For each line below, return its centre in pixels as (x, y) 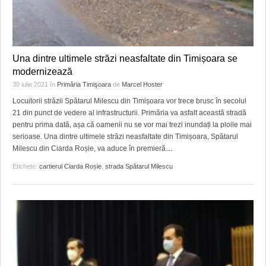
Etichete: (26, 167)
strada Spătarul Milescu (139, 167)
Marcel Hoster (142, 85)
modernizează (42, 72)
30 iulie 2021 (31, 85)
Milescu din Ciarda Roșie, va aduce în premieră (89, 149)
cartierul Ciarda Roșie (70, 167)
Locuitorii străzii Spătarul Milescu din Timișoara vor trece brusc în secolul (129, 101)
